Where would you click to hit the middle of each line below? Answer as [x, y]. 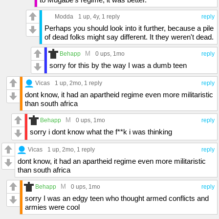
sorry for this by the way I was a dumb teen [118, 66]
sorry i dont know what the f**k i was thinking [101, 132]
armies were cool [52, 207]
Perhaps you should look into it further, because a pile [129, 28]
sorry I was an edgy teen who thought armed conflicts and [117, 198]
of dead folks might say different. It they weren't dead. [129, 37]
